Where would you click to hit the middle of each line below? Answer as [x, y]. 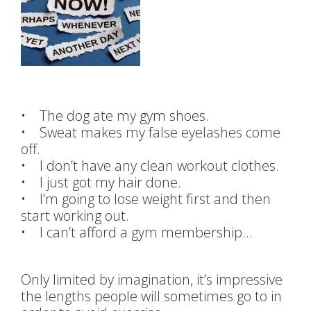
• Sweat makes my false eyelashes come [151, 132]
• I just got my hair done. [101, 182]
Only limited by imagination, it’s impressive [152, 279]
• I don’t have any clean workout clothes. [150, 166]
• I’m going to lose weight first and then [146, 199]
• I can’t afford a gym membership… [136, 232]
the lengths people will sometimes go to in [151, 296]
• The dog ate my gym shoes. [115, 116]
